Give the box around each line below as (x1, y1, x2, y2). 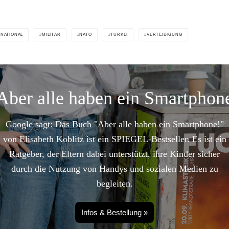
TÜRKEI (110, 32, 128, 37)
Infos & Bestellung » (81, 208, 148, 217)
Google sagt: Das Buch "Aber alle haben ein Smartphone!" (5, 119, 224, 130)
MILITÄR (42, 32, 61, 37)
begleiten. (96, 178, 133, 189)
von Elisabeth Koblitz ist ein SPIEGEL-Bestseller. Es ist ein (3, 134, 226, 145)
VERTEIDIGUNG (147, 32, 182, 37)
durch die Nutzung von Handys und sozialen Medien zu (11, 164, 218, 174)
